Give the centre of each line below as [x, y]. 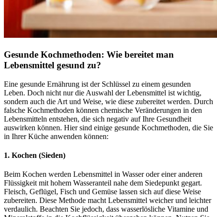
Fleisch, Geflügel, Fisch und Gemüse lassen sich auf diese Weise [102, 192]
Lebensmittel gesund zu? [53, 65]
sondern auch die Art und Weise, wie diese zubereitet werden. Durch [108, 101]
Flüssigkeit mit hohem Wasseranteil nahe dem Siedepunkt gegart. [103, 183]
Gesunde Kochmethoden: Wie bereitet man [89, 54]
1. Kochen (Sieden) [35, 155]
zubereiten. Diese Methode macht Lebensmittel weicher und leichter [108, 201]
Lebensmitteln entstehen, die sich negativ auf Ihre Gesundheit [98, 119]
